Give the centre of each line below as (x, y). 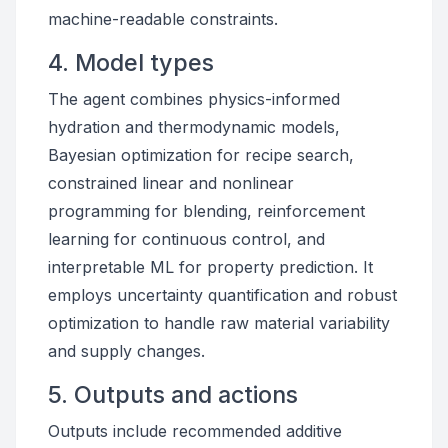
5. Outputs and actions (173, 394)
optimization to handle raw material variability (219, 323)
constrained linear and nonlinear (171, 183)
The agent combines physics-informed (194, 99)
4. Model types (131, 62)
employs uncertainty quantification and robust (222, 295)
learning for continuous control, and (186, 239)
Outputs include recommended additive (195, 431)
